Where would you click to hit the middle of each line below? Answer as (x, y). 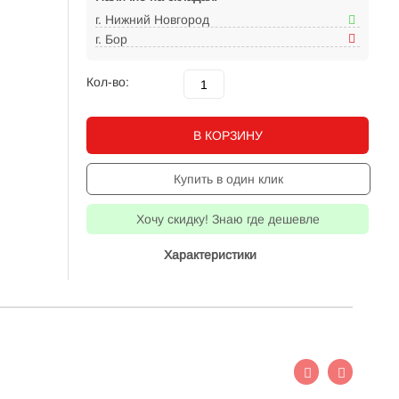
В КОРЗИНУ (228, 135)
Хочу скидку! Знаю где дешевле (228, 219)
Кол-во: (108, 82)
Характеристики (210, 255)
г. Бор (111, 39)
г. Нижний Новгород (152, 20)
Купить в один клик (228, 179)
